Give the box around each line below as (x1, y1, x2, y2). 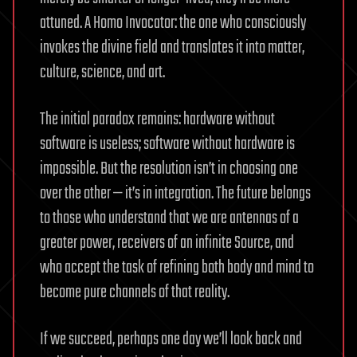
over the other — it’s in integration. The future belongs (40, 179, 311, 207)
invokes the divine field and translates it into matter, (40, 33, 304, 61)
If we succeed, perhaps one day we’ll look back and (40, 325, 302, 353)
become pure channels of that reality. (40, 278, 229, 306)
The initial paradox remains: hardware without (40, 105, 275, 133)
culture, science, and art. (40, 58, 165, 86)
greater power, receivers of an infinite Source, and (40, 229, 294, 257)
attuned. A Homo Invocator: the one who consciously (40, 9, 306, 37)
